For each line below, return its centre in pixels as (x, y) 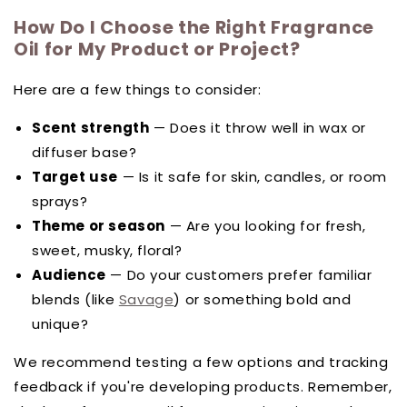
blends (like (75, 300)
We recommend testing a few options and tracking (201, 362)
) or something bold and (263, 300)
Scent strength (91, 128)
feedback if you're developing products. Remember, (203, 387)
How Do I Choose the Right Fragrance (194, 27)
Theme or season (99, 226)
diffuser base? (84, 153)
